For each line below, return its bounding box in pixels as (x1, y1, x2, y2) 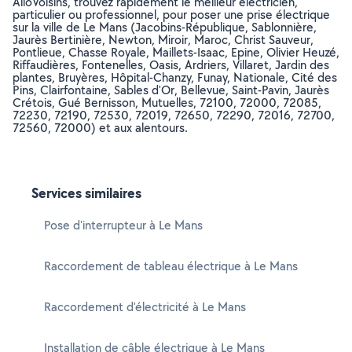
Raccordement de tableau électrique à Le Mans (44, 258, 298, 274)
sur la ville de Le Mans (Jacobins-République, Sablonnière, (13, 19, 317, 35)
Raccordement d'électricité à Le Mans (44, 299, 246, 315)
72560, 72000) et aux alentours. (13, 119, 188, 136)
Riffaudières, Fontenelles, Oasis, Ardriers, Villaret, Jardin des (13, 57, 329, 73)
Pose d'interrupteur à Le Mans (44, 217, 203, 233)
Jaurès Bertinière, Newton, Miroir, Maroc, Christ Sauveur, (13, 31, 313, 48)
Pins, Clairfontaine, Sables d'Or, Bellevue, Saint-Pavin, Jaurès (13, 82, 329, 98)
